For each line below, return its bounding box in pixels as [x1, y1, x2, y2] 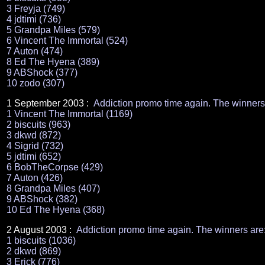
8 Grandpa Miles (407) [7, 183, 100, 193]
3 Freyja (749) [7, 4, 65, 14]
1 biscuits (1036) [7, 235, 76, 245]
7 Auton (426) [7, 173, 63, 183]
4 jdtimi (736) [7, 14, 61, 24]
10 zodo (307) [7, 78, 64, 88]
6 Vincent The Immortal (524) [7, 35, 128, 46]
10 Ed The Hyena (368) [7, 205, 105, 215]
